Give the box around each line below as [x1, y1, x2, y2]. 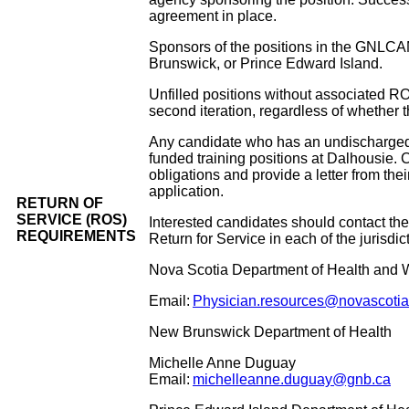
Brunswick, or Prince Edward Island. [149, 56, 383, 72]
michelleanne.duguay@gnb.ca [193, 372, 391, 388]
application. [149, 184, 224, 200]
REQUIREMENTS [16, 228, 136, 245]
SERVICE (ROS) [16, 212, 127, 228]
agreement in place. [149, 8, 277, 25]
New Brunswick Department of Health [149, 324, 392, 341]
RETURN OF [16, 195, 103, 212]
